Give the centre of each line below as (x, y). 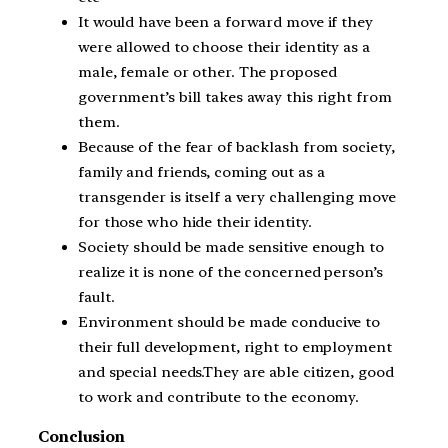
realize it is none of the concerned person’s (230, 272)
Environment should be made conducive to (229, 322)
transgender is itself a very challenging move (237, 197)
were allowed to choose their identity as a (224, 47)
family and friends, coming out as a (201, 172)
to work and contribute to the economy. (219, 397)
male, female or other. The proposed (207, 72)
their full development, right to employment (235, 347)
